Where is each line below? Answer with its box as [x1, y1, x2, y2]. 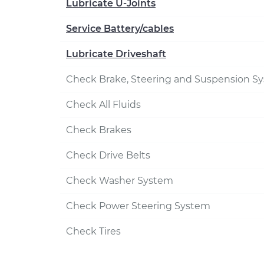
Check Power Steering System [66, 200, 210, 212]
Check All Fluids [66, 99, 141, 110]
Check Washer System [66, 175, 173, 186]
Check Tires [66, 226, 121, 237]
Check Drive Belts [66, 150, 150, 161]
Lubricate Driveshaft [66, 48, 166, 60]
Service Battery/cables [66, 23, 174, 34]
